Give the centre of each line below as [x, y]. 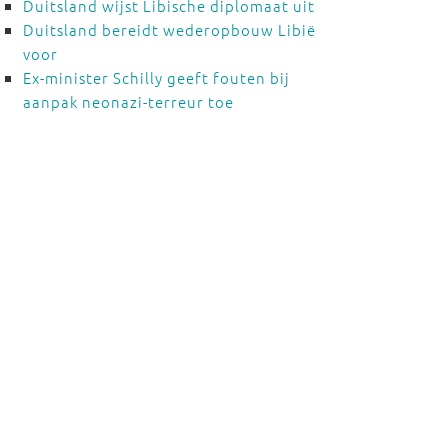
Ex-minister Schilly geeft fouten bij [156, 77]
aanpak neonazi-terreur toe [128, 101]
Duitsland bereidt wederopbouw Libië [169, 29]
